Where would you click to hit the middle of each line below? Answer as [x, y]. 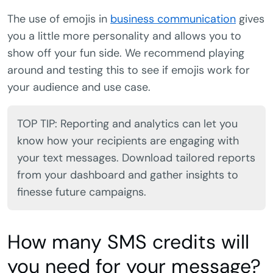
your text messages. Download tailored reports [136, 158]
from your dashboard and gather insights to [128, 175]
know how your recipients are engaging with [128, 141]
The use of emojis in [59, 19]
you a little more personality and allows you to [124, 36]
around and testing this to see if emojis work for [129, 70]
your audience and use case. [79, 87]
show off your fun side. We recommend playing [126, 53]
